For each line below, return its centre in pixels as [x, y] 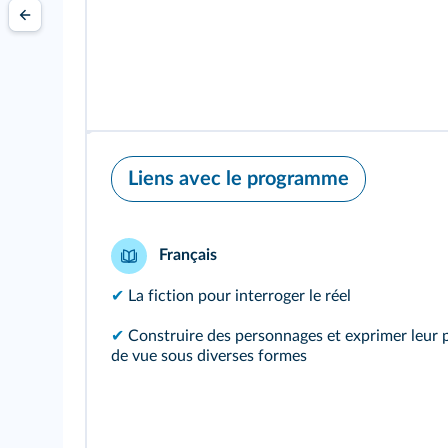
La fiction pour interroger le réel [239, 295]
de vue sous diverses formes [209, 355]
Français [186, 254]
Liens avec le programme [238, 178]
